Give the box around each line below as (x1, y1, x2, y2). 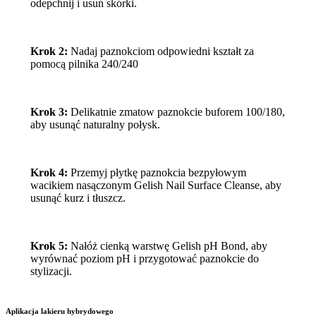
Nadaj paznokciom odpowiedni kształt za (67, 45, 254, 58)
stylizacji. (30, 265, 72, 278)
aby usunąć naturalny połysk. (30, 119, 160, 131)
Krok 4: (30, 166, 68, 179)
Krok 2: (30, 45, 68, 58)
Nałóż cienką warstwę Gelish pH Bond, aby (67, 240, 267, 253)
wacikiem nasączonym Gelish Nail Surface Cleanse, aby (30, 179, 281, 192)
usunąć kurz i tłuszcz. (30, 192, 126, 205)
